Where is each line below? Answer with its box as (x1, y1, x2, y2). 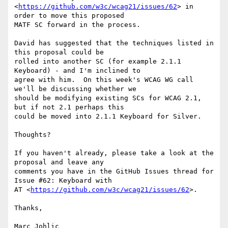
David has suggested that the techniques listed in (14, 39, 214, 47)
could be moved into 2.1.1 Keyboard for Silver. (14, 112, 202, 121)
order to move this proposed (14, 12, 124, 20)
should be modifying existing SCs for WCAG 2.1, (14, 94, 202, 102)
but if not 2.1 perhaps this (14, 103, 124, 111)
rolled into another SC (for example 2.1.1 (14, 58, 181, 66)
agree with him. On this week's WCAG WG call (14, 76, 193, 84)
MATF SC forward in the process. (14, 21, 140, 29)
